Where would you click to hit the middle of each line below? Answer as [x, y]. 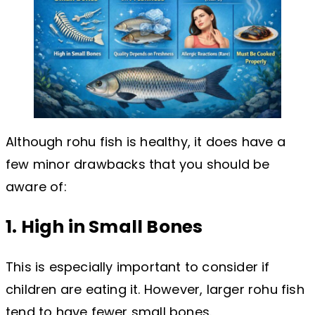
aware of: [36, 187]
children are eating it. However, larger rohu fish [155, 290]
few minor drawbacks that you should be [138, 165]
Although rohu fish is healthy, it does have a [146, 142]
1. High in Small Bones [104, 227]
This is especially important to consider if [138, 267]
